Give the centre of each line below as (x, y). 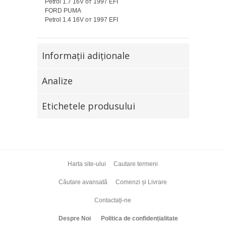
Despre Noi (74, 218)
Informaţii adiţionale (86, 55)
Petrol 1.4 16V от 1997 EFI (81, 19)
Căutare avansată (83, 182)
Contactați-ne (113, 200)
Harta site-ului (87, 164)
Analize (57, 80)
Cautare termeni (136, 164)
